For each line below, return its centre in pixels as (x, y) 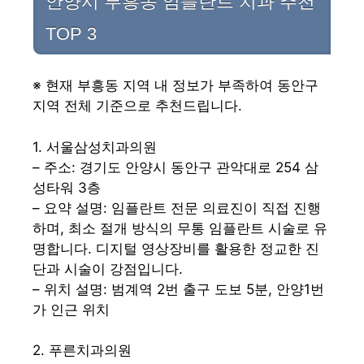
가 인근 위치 (71, 309)
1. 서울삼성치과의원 (95, 147)
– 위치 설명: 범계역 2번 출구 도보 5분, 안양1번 (178, 289)
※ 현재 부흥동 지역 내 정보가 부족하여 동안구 (175, 86)
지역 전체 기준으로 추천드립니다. (137, 106)
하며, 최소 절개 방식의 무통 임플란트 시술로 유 (180, 228)
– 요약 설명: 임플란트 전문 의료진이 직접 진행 (177, 208)
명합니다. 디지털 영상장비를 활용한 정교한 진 (176, 248)
